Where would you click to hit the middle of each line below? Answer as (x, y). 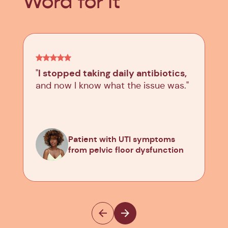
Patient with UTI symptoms (122, 139)
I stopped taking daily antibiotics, (112, 73)
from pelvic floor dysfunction (126, 150)
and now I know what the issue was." (112, 85)
